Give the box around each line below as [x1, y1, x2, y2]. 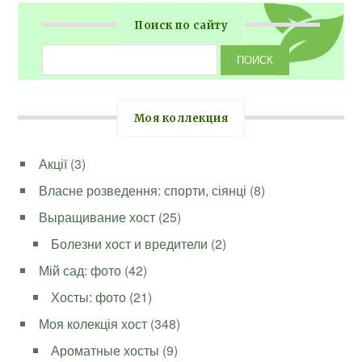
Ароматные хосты [51, 341, 160, 360]
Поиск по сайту [134, 19, 228, 33]
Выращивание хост [39, 208, 156, 227]
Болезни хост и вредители [51, 234, 208, 254]
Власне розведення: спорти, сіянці [39, 181, 247, 200]
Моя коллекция [133, 112, 229, 126]
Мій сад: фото [39, 261, 122, 280]
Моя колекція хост [39, 314, 148, 334]
